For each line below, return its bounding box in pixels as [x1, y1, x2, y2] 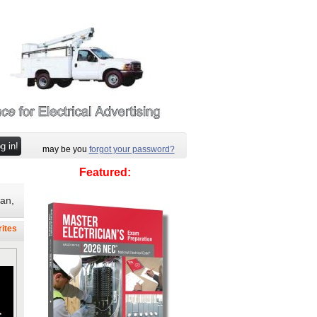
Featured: [79, 166, 131, 178]
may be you [42, 144, 89, 154]
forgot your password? [88, 144, 175, 154]
